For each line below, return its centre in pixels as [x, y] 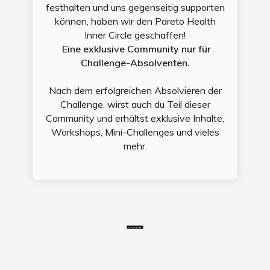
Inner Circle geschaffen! [135, 35]
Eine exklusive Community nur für [136, 49]
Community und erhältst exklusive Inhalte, [135, 118]
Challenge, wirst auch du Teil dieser [135, 104]
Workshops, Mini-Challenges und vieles [135, 132]
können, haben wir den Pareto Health [135, 21]
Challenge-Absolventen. [135, 62]
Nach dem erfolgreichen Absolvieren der [135, 90]
